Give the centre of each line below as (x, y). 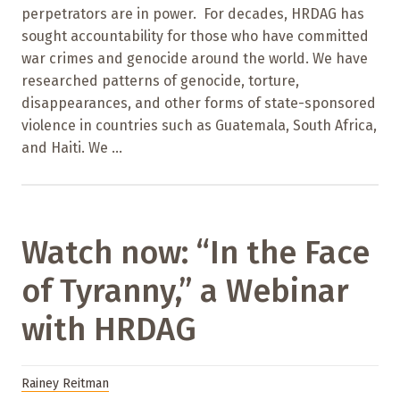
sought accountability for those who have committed (195, 37)
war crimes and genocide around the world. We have (195, 59)
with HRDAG (109, 330)
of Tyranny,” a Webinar (185, 292)
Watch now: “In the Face (196, 253)
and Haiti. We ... (72, 148)
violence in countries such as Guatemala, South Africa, (199, 126)
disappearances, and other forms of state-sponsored (199, 104)
